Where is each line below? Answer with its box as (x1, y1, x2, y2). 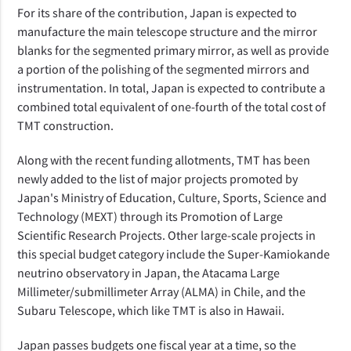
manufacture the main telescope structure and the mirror (17, 23, 318, 39)
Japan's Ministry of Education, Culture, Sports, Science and (17, 189, 327, 205)
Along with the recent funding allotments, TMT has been (17, 151, 311, 168)
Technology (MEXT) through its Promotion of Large (17, 208, 284, 224)
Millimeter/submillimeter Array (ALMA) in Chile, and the (17, 283, 306, 299)
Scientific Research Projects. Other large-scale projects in (17, 226, 317, 243)
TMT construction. (17, 117, 114, 133)
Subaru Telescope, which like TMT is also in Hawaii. (17, 302, 285, 318)
